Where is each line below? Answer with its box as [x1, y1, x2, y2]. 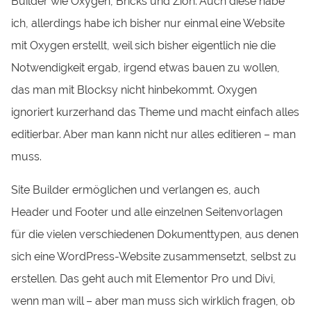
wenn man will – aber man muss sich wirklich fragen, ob [11, 294, 296, 308]
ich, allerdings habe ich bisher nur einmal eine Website [11, 16, 285, 30]
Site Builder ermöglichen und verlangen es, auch [11, 183, 260, 197]
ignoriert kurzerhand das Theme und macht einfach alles [11, 105, 300, 119]
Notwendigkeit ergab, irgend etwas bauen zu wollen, [11, 60, 280, 74]
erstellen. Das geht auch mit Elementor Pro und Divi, [11, 272, 276, 286]
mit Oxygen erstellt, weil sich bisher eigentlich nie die [11, 38, 276, 52]
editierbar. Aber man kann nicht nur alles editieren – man [11, 127, 296, 141]
